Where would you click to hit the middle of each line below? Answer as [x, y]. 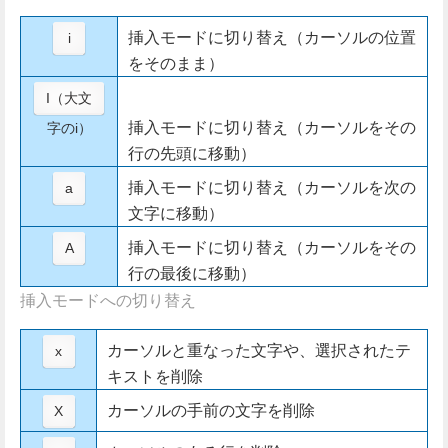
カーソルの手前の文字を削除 [211, 409]
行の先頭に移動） [192, 152]
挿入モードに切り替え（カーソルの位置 [272, 36]
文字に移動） [176, 212]
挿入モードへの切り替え [108, 299]
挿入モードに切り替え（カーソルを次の [272, 186]
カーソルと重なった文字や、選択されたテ [259, 349]
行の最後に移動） [192, 272]
